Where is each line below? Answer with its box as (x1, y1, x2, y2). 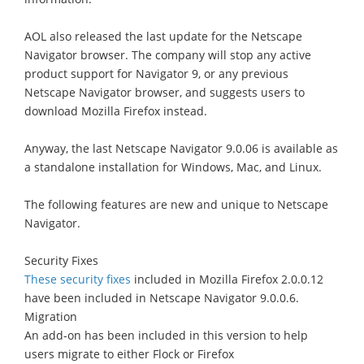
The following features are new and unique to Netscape (24, 196, 328, 212)
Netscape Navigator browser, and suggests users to (24, 84, 305, 100)
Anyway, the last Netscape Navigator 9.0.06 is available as (24, 140, 338, 156)
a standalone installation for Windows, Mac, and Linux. (24, 158, 322, 175)
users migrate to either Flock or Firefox (24, 345, 234, 362)
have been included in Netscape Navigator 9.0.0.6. (24, 289, 299, 305)
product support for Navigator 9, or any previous (24, 65, 288, 81)
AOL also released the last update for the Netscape (24, 28, 302, 44)
